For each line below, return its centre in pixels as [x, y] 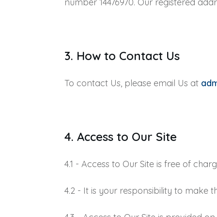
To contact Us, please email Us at [133, 83]
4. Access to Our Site [121, 137]
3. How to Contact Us [122, 56]
